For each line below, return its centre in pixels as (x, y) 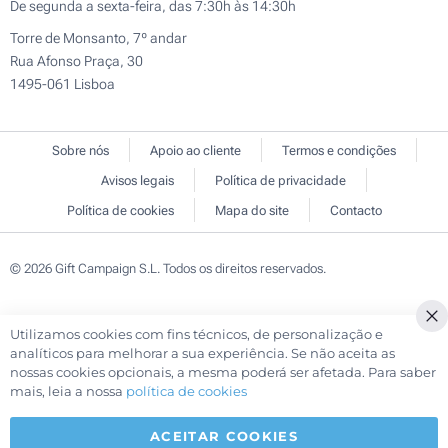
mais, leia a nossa (68, 391)
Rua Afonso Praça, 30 (76, 61)
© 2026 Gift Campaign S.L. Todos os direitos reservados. (168, 269)
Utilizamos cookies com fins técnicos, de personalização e (196, 334)
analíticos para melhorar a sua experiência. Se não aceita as (202, 353)
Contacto (355, 211)
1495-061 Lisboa (62, 84)
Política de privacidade (280, 181)
